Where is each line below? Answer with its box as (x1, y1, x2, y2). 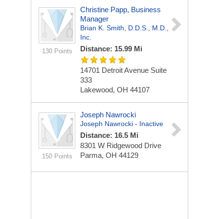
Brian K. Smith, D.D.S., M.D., (80, 24, 169, 32)
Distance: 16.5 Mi (80, 131, 138, 139)
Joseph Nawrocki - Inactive (80, 120, 163, 128)
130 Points (42, 47, 72, 55)
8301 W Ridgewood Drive (80, 141, 161, 150)
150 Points (42, 153, 72, 160)
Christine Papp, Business (80, 5, 161, 14)
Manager (80, 15, 109, 23)
